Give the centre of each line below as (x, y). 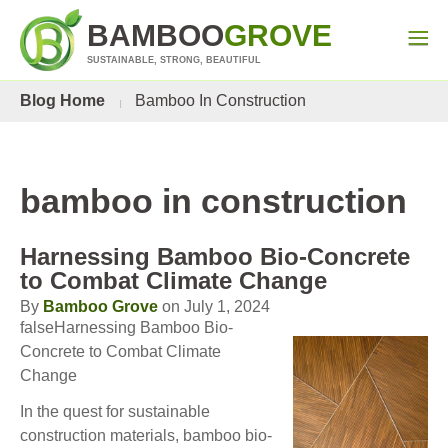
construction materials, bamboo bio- (146, 435)
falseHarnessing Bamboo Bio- (126, 327)
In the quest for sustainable (115, 411)
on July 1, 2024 (214, 306)
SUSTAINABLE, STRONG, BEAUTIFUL (174, 60)
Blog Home (62, 100)
